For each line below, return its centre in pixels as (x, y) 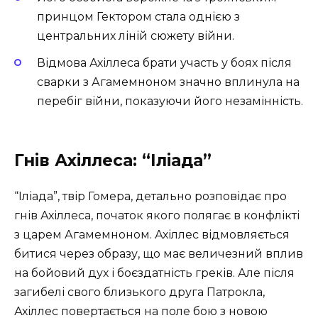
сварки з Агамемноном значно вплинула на (168, 82)
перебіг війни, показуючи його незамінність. (170, 102)
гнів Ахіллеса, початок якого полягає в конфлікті (157, 216)
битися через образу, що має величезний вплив (159, 254)
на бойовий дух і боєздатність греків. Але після (154, 273)
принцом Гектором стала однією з (138, 17)
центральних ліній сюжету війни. (136, 36)
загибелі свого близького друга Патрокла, (139, 292)
